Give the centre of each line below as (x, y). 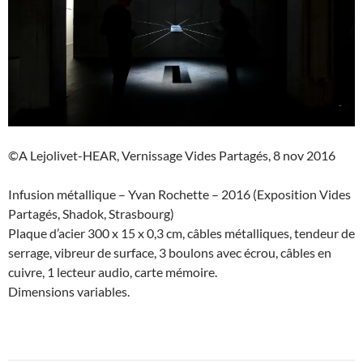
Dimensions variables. (69, 292)
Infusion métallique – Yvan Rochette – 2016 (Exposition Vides (179, 194)
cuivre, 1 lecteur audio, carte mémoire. (113, 272)
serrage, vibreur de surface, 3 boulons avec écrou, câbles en (170, 253)
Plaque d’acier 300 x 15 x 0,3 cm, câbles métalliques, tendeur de (181, 233)
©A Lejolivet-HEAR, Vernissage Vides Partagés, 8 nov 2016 (172, 156)
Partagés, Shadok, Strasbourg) (91, 214)
